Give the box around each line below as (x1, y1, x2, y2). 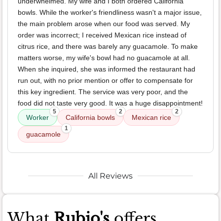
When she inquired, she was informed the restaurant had (18, 65, 195, 73)
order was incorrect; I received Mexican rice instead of (18, 31, 186, 39)
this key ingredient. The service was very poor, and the (18, 87, 188, 96)
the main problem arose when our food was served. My (18, 19, 190, 28)
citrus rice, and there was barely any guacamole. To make (18, 42, 198, 50)
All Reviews (88, 171, 133, 181)
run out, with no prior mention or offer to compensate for (18, 76, 193, 84)
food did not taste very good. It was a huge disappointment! (18, 99, 203, 107)
